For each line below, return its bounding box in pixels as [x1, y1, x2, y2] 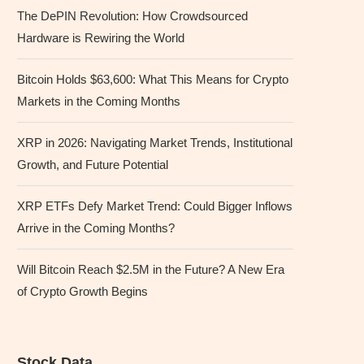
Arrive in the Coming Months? [17, 220, 175, 235]
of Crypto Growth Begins [17, 284, 148, 298]
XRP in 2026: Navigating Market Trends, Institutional [17, 135, 292, 149]
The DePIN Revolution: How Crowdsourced [17, 8, 248, 23]
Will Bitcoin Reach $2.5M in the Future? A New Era [17, 262, 284, 276]
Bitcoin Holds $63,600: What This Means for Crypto [17, 71, 288, 86]
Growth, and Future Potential [17, 157, 168, 171]
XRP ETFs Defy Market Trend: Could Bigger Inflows [17, 198, 292, 213]
